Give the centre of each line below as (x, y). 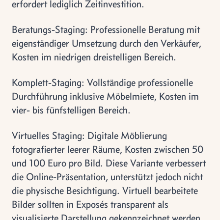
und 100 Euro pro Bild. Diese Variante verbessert (109, 163)
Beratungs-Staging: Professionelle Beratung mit (106, 29)
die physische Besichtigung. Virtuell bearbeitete (105, 190)
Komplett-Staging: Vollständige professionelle (102, 82)
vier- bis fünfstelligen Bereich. (71, 110)
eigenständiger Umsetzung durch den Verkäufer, (107, 43)
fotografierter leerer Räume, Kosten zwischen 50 (108, 149)
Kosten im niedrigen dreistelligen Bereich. (94, 56)
